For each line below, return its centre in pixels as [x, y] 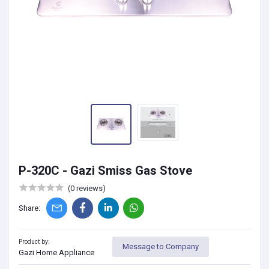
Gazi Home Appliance [56, 252]
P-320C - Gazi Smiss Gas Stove [105, 171]
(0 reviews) [87, 188]
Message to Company [161, 247]
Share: [29, 208]
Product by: [34, 241]
